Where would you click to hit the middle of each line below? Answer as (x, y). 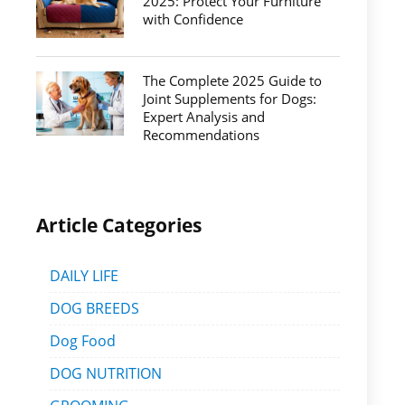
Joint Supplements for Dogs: (229, 99)
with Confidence (193, 19)
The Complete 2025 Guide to (232, 80)
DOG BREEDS (94, 308)
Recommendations (201, 135)
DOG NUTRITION (106, 373)
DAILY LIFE (84, 276)
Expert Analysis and (203, 117)
